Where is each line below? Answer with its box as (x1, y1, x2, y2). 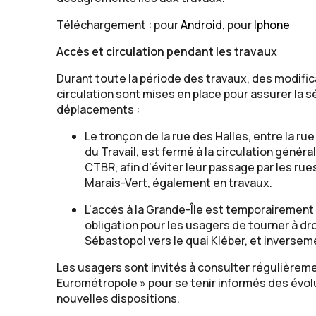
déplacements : (56, 102, 140, 118)
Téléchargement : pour (56, 17, 181, 33)
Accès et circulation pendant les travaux (56, 44, 277, 60)
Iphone (254, 17, 290, 33)
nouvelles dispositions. (56, 291, 180, 307)
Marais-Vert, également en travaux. (85, 175, 272, 191)
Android (181, 17, 222, 33)
